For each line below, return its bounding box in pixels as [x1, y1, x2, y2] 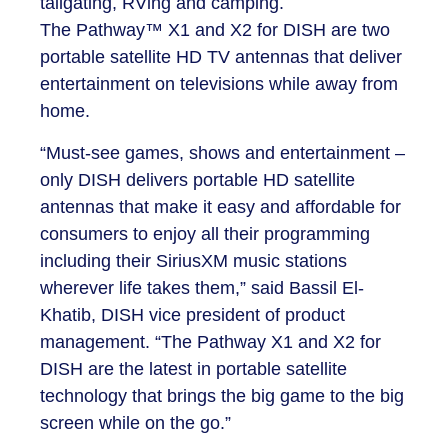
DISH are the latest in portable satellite [40, 358, 347, 379]
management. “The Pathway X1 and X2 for [40, 331, 381, 352]
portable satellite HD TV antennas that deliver [40, 47, 402, 68]
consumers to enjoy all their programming [40, 223, 370, 244]
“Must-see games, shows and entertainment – [40, 142, 405, 163]
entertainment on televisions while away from [40, 74, 398, 95]
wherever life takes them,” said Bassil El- [40, 277, 364, 298]
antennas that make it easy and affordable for [40, 196, 401, 217]
